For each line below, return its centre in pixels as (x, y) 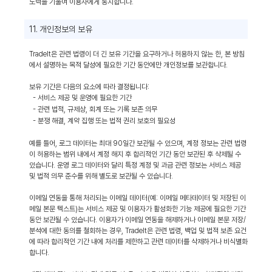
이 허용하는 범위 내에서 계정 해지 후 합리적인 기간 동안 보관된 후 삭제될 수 (135, 154)
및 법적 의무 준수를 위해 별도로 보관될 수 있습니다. (101, 176)
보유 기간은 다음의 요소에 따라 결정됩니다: (89, 87)
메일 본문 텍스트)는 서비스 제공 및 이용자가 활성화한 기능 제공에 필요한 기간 (138, 209)
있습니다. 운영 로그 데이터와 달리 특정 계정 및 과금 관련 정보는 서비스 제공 (135, 165)
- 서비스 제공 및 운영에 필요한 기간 (82, 98)
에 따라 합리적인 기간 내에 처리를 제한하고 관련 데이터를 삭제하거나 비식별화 (138, 242)
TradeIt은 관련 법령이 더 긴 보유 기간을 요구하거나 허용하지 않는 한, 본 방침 (137, 54)
